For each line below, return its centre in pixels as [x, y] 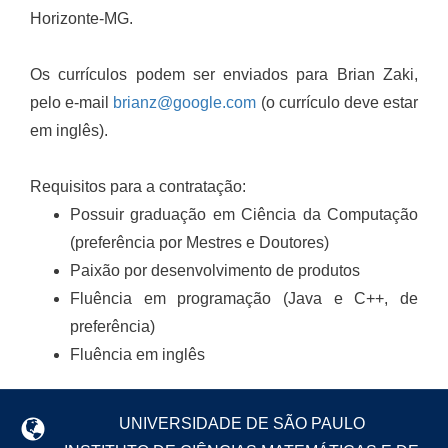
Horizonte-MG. [81, 18]
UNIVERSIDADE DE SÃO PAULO [241, 423]
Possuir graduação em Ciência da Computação [244, 214]
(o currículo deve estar [337, 102]
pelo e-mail [72, 102]
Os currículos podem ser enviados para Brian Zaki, [224, 74]
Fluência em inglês [137, 354]
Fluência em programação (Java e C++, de [244, 298]
